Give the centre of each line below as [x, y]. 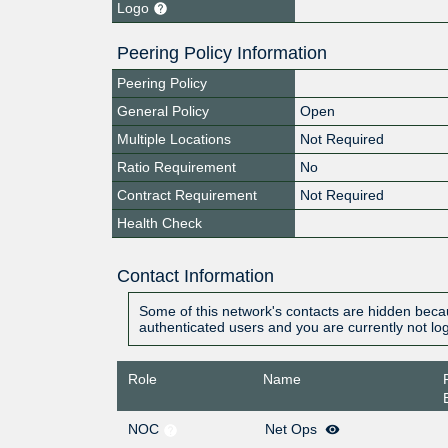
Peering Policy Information [222, 52]
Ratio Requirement [176, 166]
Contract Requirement [187, 194]
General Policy [163, 110]
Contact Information [195, 275]
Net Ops [293, 429]
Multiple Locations [174, 138]
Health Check [159, 222]
